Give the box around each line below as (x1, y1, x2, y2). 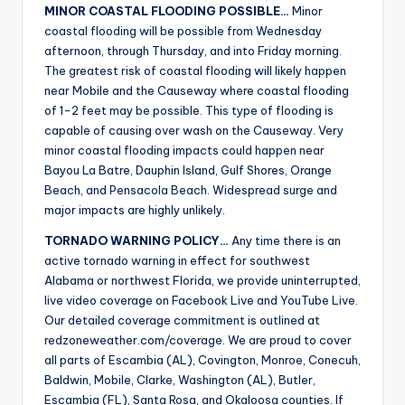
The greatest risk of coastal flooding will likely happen (44, 63, 346, 79)
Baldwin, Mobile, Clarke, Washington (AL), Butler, (44, 372, 316, 388)
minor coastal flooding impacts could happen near (44, 143, 325, 158)
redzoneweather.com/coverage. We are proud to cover (44, 333, 352, 348)
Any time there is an (229, 233, 341, 249)
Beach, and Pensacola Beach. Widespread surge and (44, 183, 337, 198)
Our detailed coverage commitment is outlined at (44, 313, 320, 328)
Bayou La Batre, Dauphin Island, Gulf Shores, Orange (44, 163, 332, 178)
